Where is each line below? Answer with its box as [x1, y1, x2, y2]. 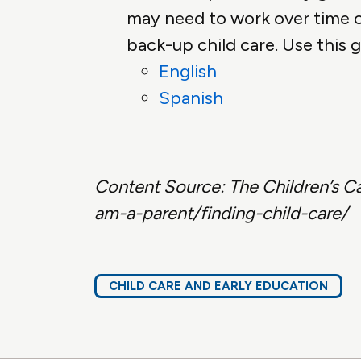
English [159, 60, 217, 83]
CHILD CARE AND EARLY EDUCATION [109, 279, 328, 294]
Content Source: [94, 176, 225, 198]
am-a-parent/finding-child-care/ [94, 202, 348, 225]
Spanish [159, 87, 223, 110]
